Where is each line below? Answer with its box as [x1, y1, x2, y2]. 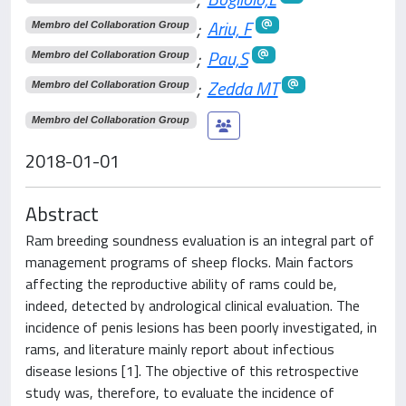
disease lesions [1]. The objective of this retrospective [25, 359, 359, 382]
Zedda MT [207, 73, 278, 102]
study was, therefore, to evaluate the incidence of [25, 381, 334, 403]
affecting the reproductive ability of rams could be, [25, 272, 337, 295]
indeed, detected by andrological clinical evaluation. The [25, 294, 360, 316]
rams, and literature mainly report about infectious [25, 337, 334, 360]
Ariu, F [207, 14, 252, 43]
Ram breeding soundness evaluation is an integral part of [25, 228, 374, 251]
